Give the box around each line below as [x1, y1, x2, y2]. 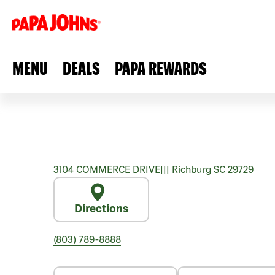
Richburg [169, 164, 211, 175]
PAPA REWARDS [115, 58, 207, 79]
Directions [74, 202, 128, 215]
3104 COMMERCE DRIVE [53, 164, 160, 175]
